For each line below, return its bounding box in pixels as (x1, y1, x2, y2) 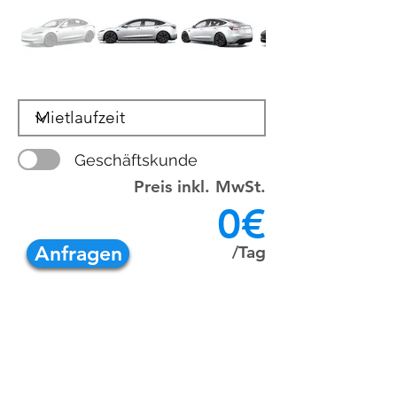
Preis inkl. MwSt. (134, 176, 266, 197)
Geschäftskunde (74, 151, 198, 169)
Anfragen (34, 241, 122, 266)
